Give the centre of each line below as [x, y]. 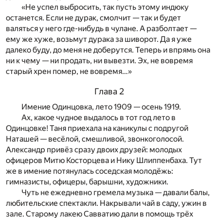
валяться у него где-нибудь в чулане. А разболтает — [101, 29]
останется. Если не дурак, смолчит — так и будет [93, 18]
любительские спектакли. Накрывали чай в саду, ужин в [106, 203]
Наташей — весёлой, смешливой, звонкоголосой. [95, 139]
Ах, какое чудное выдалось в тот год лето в [99, 117]
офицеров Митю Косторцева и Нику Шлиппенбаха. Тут [104, 160]
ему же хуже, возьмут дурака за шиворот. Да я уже [99, 39]
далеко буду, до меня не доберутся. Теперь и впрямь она [108, 50]
